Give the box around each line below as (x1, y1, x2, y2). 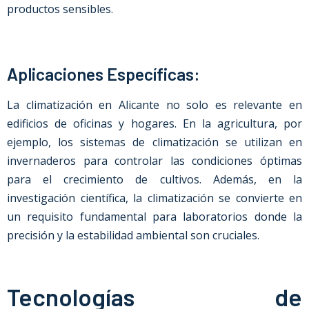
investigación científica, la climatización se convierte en (7, 190, 302, 206)
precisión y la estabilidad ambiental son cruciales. (7, 228, 259, 243)
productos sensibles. (7, 1, 113, 17)
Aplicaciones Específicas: (7, 63, 200, 84)
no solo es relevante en (159, 97, 302, 112)
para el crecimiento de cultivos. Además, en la (7, 172, 302, 187)
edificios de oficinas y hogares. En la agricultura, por (7, 116, 302, 131)
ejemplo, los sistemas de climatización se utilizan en (7, 134, 302, 150)
